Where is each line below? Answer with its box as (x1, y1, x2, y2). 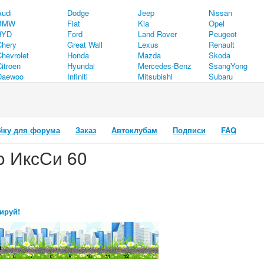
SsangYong (209, 60, 247, 71)
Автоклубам (111, 124, 157, 136)
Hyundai (67, 60, 95, 71)
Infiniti (67, 71, 88, 82)
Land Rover (138, 28, 177, 39)
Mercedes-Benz (138, 60, 192, 71)
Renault (209, 39, 235, 50)
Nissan (209, 7, 232, 18)
